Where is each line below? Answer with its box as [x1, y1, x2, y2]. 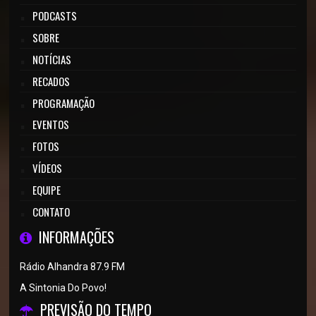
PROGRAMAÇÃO [32, 95, 95, 111]
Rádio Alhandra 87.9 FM [20, 261, 126, 272]
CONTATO [32, 204, 71, 219]
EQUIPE [32, 182, 61, 197]
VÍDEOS [32, 160, 63, 176]
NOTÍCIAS [32, 51, 72, 67]
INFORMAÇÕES [39, 226, 115, 248]
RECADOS [32, 73, 71, 89]
